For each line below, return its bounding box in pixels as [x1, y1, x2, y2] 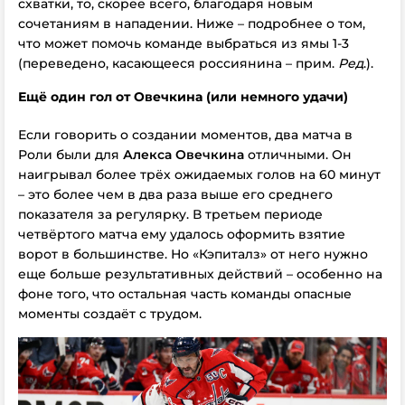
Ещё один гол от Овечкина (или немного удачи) [18, 89, 348, 105]
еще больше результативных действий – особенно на [18, 266, 382, 282]
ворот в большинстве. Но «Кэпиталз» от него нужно [18, 246, 368, 262]
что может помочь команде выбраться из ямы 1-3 [18, 35, 349, 52]
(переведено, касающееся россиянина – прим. [18, 55, 338, 71]
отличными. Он [244, 146, 352, 163]
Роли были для [18, 146, 123, 163]
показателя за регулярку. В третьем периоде [18, 206, 323, 222]
